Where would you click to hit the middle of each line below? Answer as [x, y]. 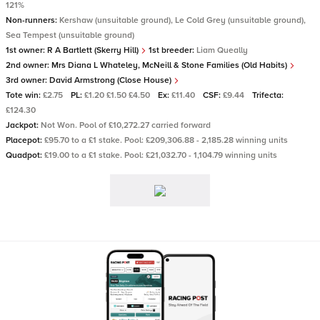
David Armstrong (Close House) [111, 80]
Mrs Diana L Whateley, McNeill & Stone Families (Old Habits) [170, 65]
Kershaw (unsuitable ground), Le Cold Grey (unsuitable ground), [182, 20]
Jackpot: [23, 125]
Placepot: [25, 140]
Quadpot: [25, 155]
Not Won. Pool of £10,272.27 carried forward [126, 125]
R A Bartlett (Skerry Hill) [94, 50]
